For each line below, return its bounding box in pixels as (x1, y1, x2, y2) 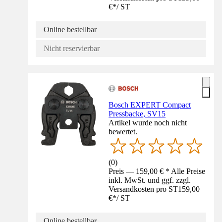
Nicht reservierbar (44, 44, 100, 53)
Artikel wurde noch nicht (109, 118, 187, 127)
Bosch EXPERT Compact (109, 100, 191, 109)
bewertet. (109, 127, 138, 136)
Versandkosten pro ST (109, 185, 178, 194)
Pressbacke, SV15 (109, 109, 166, 118)
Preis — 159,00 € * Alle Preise (109, 167, 206, 176)
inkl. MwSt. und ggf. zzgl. (109, 176, 191, 185)
